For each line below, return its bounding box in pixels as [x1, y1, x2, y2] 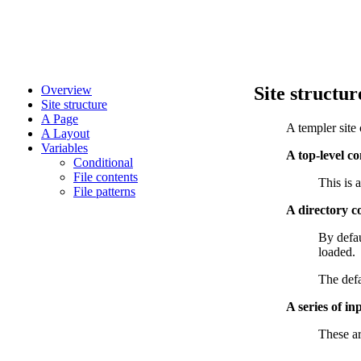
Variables [41, 141, 88, 156]
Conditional [73, 156, 133, 170]
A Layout [41, 127, 89, 141]
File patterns [73, 185, 135, 199]
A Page [41, 112, 78, 127]
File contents [73, 170, 138, 185]
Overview [41, 83, 92, 98]
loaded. [318, 245, 355, 259]
